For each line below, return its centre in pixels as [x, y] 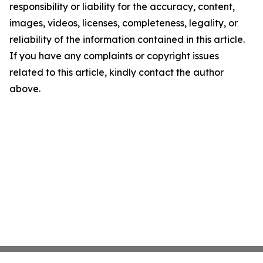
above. [25, 89]
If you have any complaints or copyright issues [114, 56]
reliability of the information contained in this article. [127, 39]
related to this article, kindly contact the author [117, 72]
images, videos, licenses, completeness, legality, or [124, 23]
